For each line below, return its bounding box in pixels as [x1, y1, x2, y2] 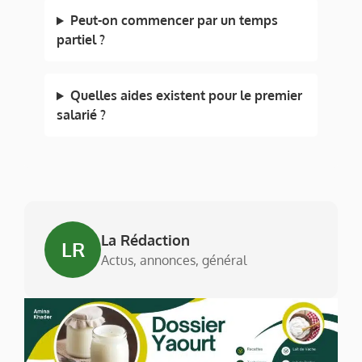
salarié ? [57, 107, 106, 124]
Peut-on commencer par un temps [69, 12, 278, 29]
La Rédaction [101, 231, 190, 250]
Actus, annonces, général [101, 252, 246, 269]
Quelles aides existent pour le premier [69, 87, 302, 104]
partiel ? [57, 32, 105, 48]
